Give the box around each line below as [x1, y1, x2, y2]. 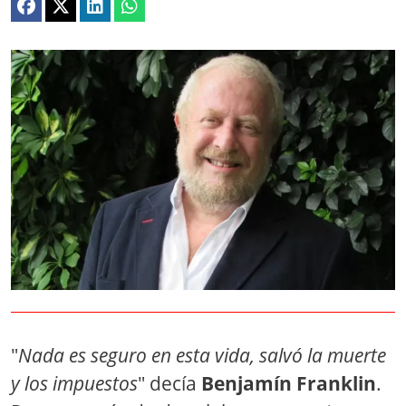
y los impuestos [11, 371, 138, 396]
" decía [138, 371, 201, 396]
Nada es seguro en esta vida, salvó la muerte [18, 343, 386, 368]
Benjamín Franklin [201, 371, 376, 396]
